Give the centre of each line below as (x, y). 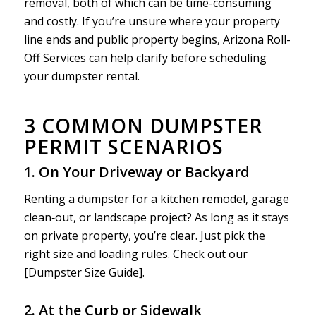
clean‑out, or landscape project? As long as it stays (156, 217)
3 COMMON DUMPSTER (143, 126)
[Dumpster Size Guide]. (84, 272)
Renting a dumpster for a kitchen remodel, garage (156, 199)
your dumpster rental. (81, 77)
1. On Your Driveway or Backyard (136, 172)
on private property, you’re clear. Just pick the (144, 235)
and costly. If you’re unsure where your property (152, 22)
